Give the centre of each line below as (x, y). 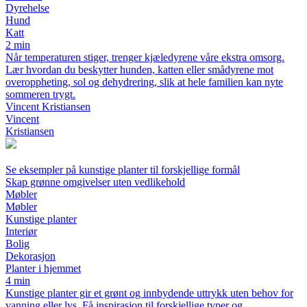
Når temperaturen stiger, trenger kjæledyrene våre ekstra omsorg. (145, 57)
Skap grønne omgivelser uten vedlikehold (95, 182)
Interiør (21, 231)
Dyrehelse (27, 8)
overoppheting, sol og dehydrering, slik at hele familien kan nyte (144, 82)
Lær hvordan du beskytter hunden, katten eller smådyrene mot (139, 70)
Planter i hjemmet (43, 268)
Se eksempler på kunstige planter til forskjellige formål (123, 170)
